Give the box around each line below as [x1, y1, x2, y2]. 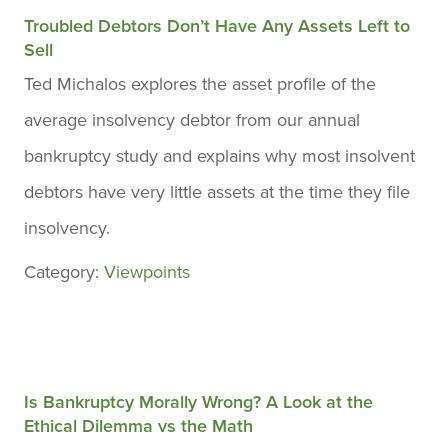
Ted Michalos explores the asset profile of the [24, 71, 376, 97]
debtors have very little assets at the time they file [24, 179, 410, 205]
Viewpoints [104, 259, 190, 285]
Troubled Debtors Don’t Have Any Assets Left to [24, 13, 410, 39]
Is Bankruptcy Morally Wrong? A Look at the [24, 389, 373, 415]
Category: [24, 259, 104, 285]
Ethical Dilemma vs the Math [24, 413, 253, 439]
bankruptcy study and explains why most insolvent [24, 143, 415, 169]
